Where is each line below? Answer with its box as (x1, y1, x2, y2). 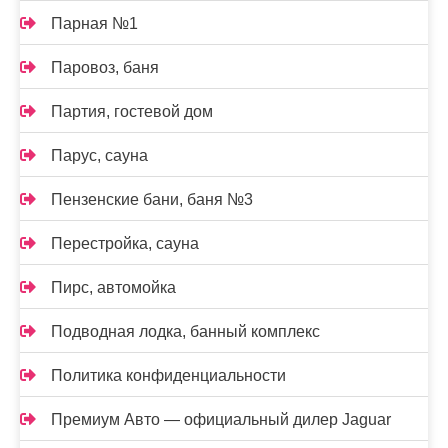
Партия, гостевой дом (51, 103, 213, 120)
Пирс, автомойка (51, 279, 176, 296)
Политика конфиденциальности (51, 367, 286, 384)
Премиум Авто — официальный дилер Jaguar (51, 411, 391, 428)
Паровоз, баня (51, 59, 159, 76)
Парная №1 (51, 15, 138, 32)
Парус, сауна (51, 147, 148, 164)
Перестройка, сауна (51, 235, 199, 252)
